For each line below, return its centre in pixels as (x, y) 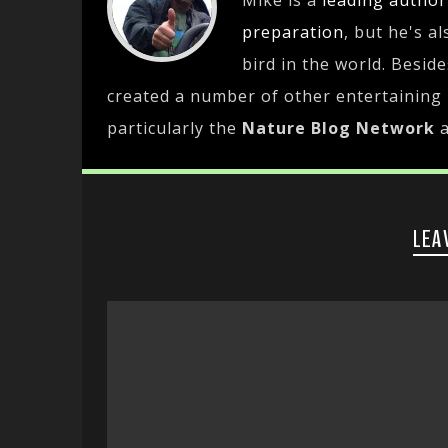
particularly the (174, 128)
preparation (293, 32)
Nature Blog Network (338, 128)
